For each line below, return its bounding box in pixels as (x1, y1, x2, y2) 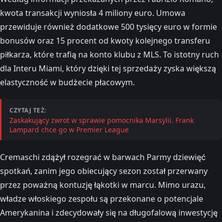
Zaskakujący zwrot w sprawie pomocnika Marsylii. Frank (9, 115, 194, 125)
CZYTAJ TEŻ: (9, 106, 47, 114)
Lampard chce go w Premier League (9, 125, 129, 134)
